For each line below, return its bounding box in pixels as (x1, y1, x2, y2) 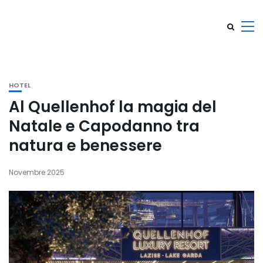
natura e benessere (9, 135, 162, 156)
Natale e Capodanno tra (9, 116, 200, 137)
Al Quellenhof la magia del (9, 96, 217, 117)
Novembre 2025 (9, 167, 65, 177)
